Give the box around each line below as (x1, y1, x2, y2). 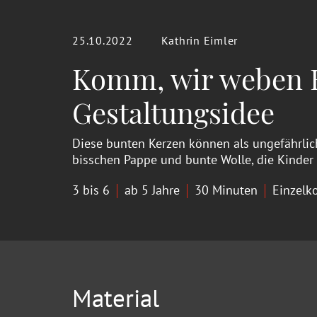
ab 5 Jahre (125, 181, 180, 198)
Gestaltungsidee (72, 93, 275, 131)
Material (72, 281, 159, 314)
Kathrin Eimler (161, 33, 238, 47)
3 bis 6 (72, 181, 110, 198)
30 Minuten (195, 181, 258, 198)
